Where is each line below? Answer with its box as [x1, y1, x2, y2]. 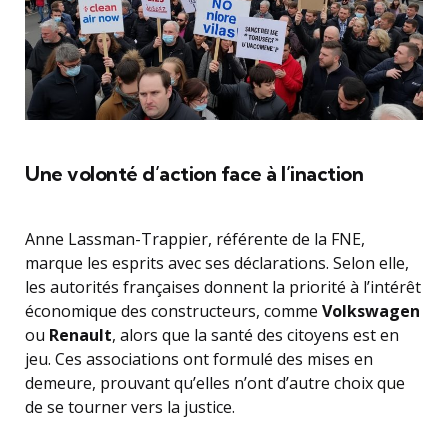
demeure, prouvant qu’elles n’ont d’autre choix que [25, 372, 405, 395]
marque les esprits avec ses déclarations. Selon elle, [25, 252, 409, 275]
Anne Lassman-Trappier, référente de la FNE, [25, 228, 365, 251]
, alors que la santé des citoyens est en [112, 324, 399, 347]
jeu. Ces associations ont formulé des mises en [25, 348, 373, 371]
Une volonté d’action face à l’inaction [25, 161, 363, 187]
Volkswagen [322, 300, 420, 323]
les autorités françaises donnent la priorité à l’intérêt [25, 276, 421, 299]
